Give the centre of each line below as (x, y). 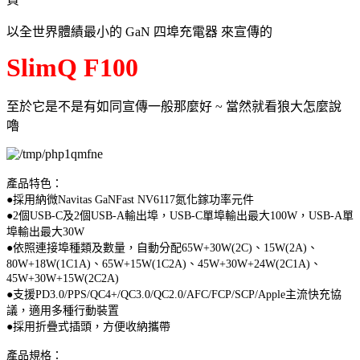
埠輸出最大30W (45, 231)
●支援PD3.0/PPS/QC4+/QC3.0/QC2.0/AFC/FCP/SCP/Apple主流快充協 (174, 294)
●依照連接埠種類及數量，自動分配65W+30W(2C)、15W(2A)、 (162, 247)
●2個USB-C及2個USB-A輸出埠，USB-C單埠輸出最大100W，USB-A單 (180, 215)
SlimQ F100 (72, 67)
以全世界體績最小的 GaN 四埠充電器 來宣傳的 (139, 31)
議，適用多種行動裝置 (63, 310)
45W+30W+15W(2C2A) (63, 278)
